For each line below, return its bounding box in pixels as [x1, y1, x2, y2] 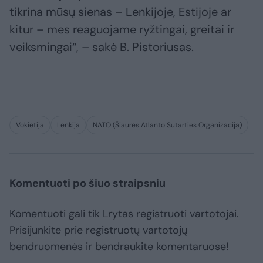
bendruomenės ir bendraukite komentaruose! [9, 240, 229, 254]
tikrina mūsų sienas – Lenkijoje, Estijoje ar [9, 4, 231, 20]
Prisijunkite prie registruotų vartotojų [9, 223, 187, 238]
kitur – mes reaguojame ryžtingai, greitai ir [9, 22, 234, 38]
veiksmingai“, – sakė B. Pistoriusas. [9, 39, 194, 55]
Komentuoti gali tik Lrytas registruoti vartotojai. [9, 207, 239, 221]
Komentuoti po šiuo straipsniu [9, 176, 166, 191]
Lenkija [57, 120, 80, 130]
